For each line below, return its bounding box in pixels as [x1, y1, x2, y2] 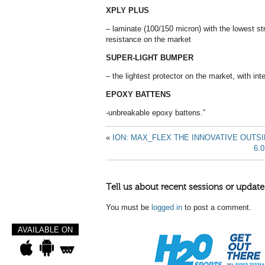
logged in [151, 203, 182, 212]
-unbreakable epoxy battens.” [106, 108, 205, 117]
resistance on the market [106, 35, 191, 44]
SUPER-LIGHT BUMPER [106, 53, 193, 62]
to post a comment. [182, 203, 251, 212]
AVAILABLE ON [18, 225, 73, 234]
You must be [106, 203, 151, 212]
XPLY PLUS [106, 6, 149, 15]
